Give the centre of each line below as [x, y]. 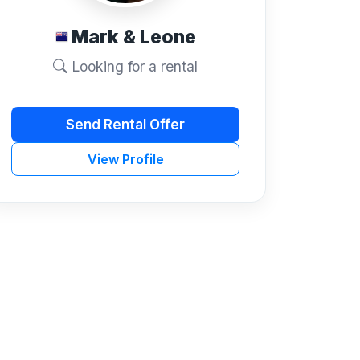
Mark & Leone [133, 37]
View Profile [125, 160]
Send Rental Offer [125, 124]
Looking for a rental [133, 67]
